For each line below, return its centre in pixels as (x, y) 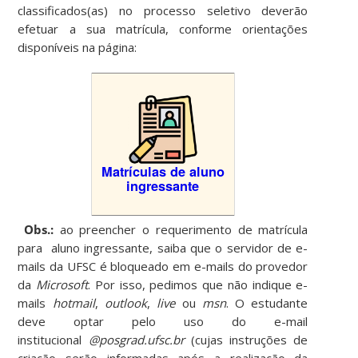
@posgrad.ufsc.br (136, 339)
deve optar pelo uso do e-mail (163, 321)
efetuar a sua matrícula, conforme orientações (163, 28)
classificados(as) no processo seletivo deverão (163, 10)
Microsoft (62, 284)
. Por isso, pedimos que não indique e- (198, 284)
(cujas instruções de (246, 339)
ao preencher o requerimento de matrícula (181, 229)
